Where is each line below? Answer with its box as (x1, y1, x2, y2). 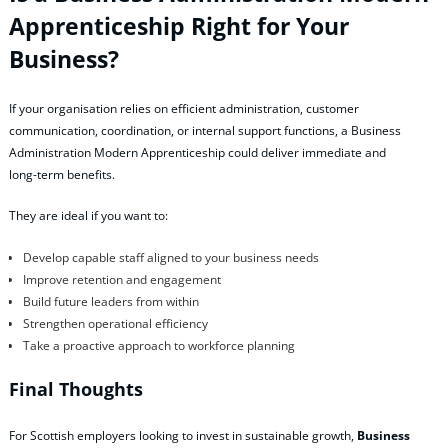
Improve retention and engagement (22, 270, 221, 288)
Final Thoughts (9, 376, 143, 401)
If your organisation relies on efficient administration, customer (9, 100, 359, 118)
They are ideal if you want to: (9, 207, 168, 225)
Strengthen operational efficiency (22, 314, 208, 332)
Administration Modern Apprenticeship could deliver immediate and (9, 144, 386, 162)
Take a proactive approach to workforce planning (22, 336, 295, 354)
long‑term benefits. (9, 166, 115, 184)
